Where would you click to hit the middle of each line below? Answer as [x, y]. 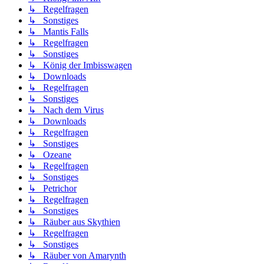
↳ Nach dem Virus [66, 110]
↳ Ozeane [50, 154]
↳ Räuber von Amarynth [77, 255]
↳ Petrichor [52, 188]
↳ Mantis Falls [58, 31]
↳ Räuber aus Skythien [74, 222]
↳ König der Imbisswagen [80, 65]
